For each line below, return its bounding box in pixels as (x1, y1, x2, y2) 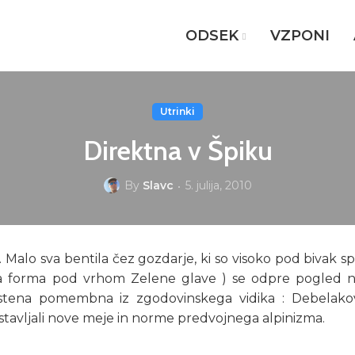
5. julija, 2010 (185, 178, 252, 193)
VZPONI (270, 26, 330, 44)
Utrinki (160, 105, 195, 117)
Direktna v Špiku (82, 134, 273, 167)
